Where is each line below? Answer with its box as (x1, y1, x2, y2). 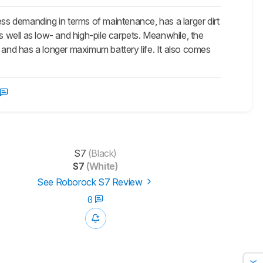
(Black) (86, 147, 117, 160)
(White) (84, 160, 118, 173)
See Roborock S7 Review (37, 176, 145, 188)
